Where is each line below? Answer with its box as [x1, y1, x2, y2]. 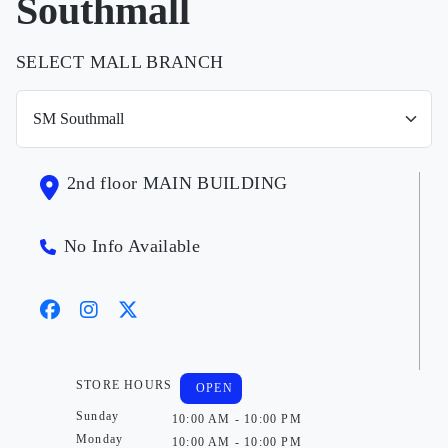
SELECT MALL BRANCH [16, 52, 224, 72]
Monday [76, 432, 124, 446]
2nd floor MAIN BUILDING [67, 173, 288, 193]
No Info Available [64, 236, 201, 256]
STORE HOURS [76, 378, 173, 392]
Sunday [76, 409, 120, 423]
